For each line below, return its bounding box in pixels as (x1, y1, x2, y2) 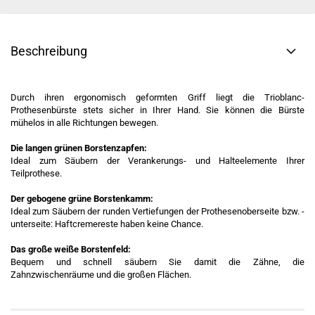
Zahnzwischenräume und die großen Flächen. (11, 269, 191, 280)
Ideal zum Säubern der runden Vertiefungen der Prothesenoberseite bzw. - (11, 206, 304, 217)
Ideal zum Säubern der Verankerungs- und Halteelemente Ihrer (11, 155, 304, 166)
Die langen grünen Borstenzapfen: (11, 143, 147, 153)
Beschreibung (11, 44, 87, 58)
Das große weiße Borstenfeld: (11, 244, 131, 255)
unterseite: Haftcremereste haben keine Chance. (11, 219, 203, 229)
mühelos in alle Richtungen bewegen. (11, 117, 158, 128)
